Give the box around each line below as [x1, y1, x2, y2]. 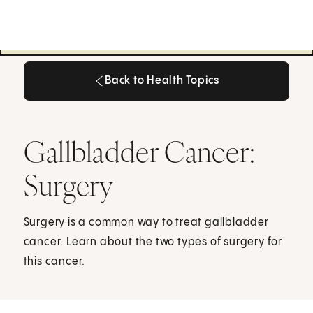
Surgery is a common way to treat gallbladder [23, 216, 269, 228]
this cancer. [23, 255, 86, 268]
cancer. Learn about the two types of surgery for [23, 235, 283, 248]
